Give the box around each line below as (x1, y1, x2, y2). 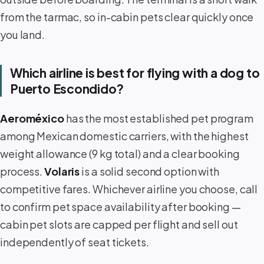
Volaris (44, 164, 80, 178)
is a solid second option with (80, 164, 220, 178)
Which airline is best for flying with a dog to (10, 65, 260, 81)
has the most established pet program (64, 111, 253, 125)
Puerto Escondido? (10, 81, 124, 97)
